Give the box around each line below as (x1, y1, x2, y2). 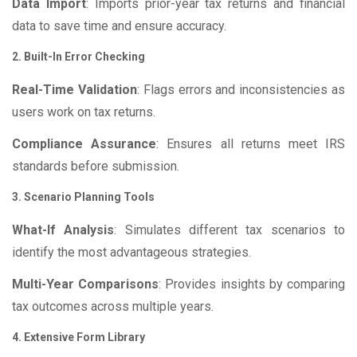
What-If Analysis (12, 222, 115, 238)
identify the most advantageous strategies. (12, 245, 251, 261)
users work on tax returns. (12, 104, 155, 120)
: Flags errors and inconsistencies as (136, 82, 346, 98)
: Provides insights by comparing (159, 277, 346, 292)
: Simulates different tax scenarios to (114, 222, 346, 238)
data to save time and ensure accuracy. (12, 18, 226, 34)
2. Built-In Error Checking (12, 50, 145, 64)
